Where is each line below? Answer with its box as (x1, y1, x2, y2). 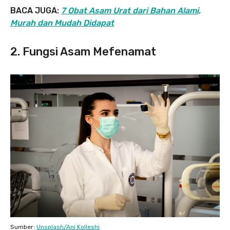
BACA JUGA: (10, 5, 61, 15)
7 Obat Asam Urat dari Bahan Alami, (61, 5, 201, 15)
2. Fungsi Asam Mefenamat (10, 44, 156, 59)
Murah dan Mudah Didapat (10, 17, 114, 28)
